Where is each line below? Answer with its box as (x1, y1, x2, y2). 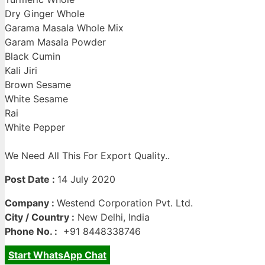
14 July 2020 (57, 173, 115, 186)
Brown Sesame (5, 79, 71, 91)
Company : (5, 197, 57, 209)
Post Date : (5, 173, 57, 186)
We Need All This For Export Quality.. (5, 150, 170, 162)
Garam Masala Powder (5, 36, 106, 49)
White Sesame (5, 93, 68, 105)
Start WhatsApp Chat (8, 249, 106, 261)
